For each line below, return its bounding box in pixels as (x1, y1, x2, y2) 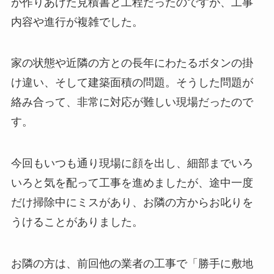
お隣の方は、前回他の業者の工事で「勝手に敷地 (10, 257, 253, 270)
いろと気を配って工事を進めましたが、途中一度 (10, 177, 253, 190)
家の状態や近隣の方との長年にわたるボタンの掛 (10, 57, 253, 70)
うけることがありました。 (10, 216, 143, 229)
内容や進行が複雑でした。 (10, 15, 143, 28)
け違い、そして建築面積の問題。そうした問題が (10, 76, 253, 89)
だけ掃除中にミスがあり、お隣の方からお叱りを (10, 196, 253, 209)
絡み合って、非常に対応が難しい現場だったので (10, 96, 253, 109)
